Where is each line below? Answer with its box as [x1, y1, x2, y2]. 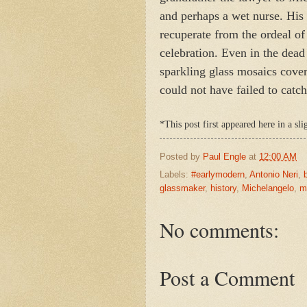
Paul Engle [203, 151, 246, 162]
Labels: [160, 169, 191, 180]
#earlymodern [191, 169, 245, 180]
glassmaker [160, 183, 205, 194]
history [210, 183, 236, 194]
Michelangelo [242, 183, 294, 194]
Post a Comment [160, 264, 295, 292]
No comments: [160, 216, 279, 244]
